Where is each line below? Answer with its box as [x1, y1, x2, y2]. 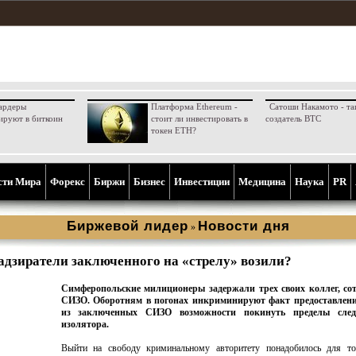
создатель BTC [265, 114, 321, 123]
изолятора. [60, 319, 109, 330]
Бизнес [133, 176, 165, 188]
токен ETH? [150, 126, 196, 135]
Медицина [238, 176, 286, 188]
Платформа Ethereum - [150, 102, 238, 111]
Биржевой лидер [66, 219, 188, 234]
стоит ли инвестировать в [150, 114, 248, 123]
